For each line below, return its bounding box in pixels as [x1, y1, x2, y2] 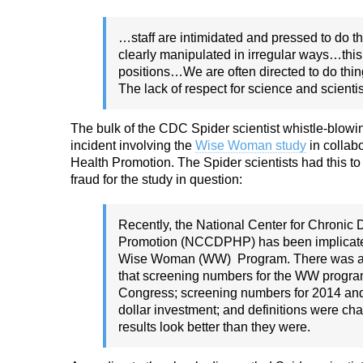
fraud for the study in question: [70, 173, 242, 186]
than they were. [223, 320, 310, 334]
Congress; [118, 286, 181, 300]
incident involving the [70, 139, 195, 152]
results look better [118, 320, 223, 334]
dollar [118, 303, 154, 317]
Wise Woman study [195, 139, 306, 152]
